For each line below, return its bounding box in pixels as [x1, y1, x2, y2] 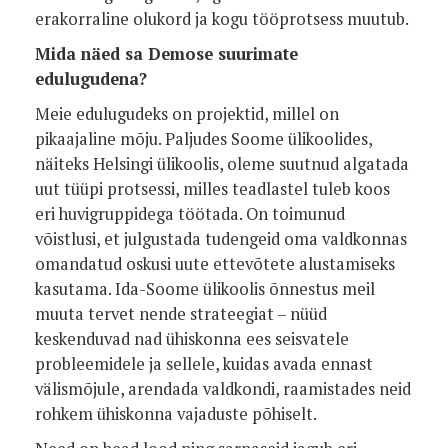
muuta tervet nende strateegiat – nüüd [35, 303, 327, 325]
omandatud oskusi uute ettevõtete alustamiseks [35, 253, 395, 275]
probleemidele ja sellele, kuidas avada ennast [35, 353, 373, 375]
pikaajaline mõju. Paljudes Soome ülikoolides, [35, 128, 372, 150]
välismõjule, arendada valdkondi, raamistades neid [35, 378, 411, 400]
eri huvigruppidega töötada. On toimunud [35, 203, 345, 225]
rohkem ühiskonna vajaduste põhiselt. [35, 403, 317, 425]
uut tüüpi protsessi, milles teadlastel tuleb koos [35, 178, 390, 200]
